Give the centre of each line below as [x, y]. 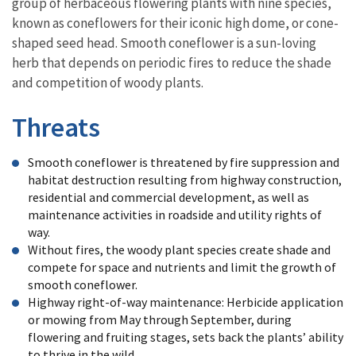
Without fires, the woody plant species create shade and [179, 249]
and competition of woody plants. [109, 82]
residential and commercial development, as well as [168, 197]
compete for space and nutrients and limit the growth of [182, 267]
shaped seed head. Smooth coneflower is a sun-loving [164, 43]
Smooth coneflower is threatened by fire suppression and [184, 162]
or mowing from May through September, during [160, 319]
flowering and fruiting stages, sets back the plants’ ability [186, 337]
